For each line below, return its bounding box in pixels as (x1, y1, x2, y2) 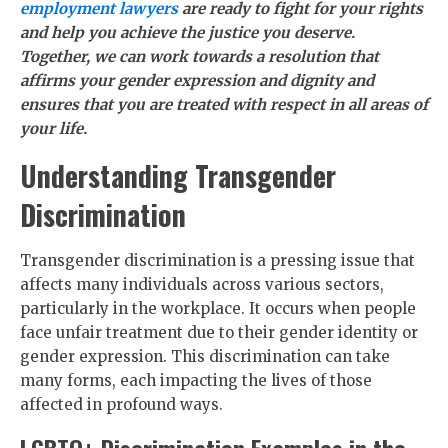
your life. (20, 119, 87, 138)
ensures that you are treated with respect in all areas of (20, 95, 428, 114)
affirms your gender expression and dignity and (20, 71, 374, 90)
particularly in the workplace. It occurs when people (20, 299, 416, 318)
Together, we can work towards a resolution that (20, 47, 379, 66)
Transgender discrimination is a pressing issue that (20, 251, 415, 270)
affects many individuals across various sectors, (20, 275, 384, 294)
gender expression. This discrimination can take (20, 347, 390, 366)
